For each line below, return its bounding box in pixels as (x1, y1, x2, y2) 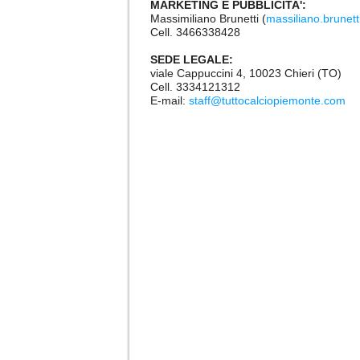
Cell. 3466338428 (150, 26, 240, 39)
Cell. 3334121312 (150, 80, 240, 93)
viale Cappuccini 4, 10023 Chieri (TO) (150, 67, 342, 80)
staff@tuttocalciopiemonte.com (189, 94, 346, 107)
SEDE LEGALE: (150, 53, 233, 66)
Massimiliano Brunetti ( (150, 12, 266, 25)
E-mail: (150, 94, 189, 107)
